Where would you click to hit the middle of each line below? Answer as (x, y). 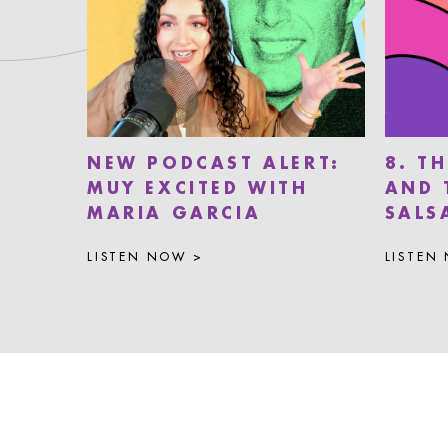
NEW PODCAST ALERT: (214, 164)
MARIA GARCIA (174, 214)
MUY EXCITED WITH (198, 189)
